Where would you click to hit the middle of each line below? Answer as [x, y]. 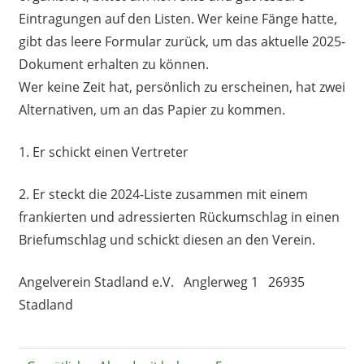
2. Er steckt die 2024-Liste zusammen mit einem [163, 195]
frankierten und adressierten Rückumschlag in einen [179, 217]
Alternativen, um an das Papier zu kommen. [152, 110]
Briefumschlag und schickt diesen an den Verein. [167, 240]
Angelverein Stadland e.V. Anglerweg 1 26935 [161, 282]
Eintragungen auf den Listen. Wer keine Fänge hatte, [178, 19]
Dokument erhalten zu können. [113, 65]
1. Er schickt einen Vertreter [103, 152]
